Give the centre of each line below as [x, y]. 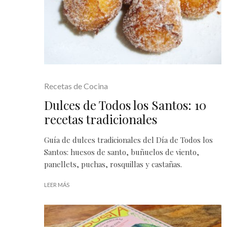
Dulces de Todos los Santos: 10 [125, 105]
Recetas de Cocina [76, 86]
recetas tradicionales [101, 119]
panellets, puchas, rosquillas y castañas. [113, 164]
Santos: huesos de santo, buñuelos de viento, [122, 152]
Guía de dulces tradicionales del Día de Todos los [128, 140]
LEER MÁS [57, 184]
